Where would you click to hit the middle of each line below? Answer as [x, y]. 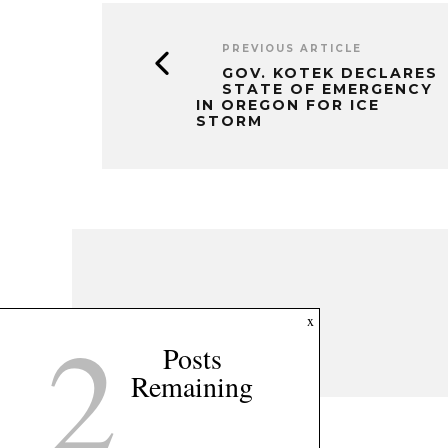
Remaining [192, 386]
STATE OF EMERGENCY [327, 88]
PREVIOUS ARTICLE [292, 48]
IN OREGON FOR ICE [288, 104]
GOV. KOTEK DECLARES [330, 72]
